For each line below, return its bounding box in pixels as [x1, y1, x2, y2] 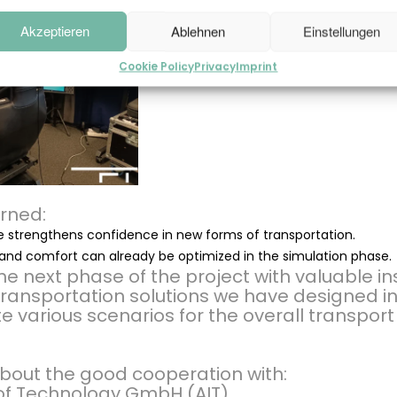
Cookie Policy [119, 58, 195, 74]
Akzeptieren [19, 21, 90, 41]
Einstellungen [303, 21, 381, 41]
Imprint [236, 58, 278, 74]
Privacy [194, 58, 237, 74]
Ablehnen [171, 21, 226, 41]
